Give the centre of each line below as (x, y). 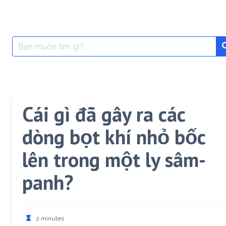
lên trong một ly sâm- (114, 159)
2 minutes (50, 218)
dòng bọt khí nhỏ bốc (114, 137)
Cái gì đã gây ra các (104, 114)
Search (24, 42)
